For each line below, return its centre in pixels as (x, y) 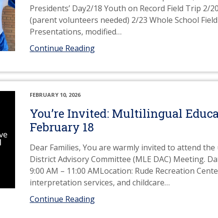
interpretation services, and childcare (97, 182)
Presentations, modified (73, 32)
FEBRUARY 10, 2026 (55, 95)
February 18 (62, 127)
